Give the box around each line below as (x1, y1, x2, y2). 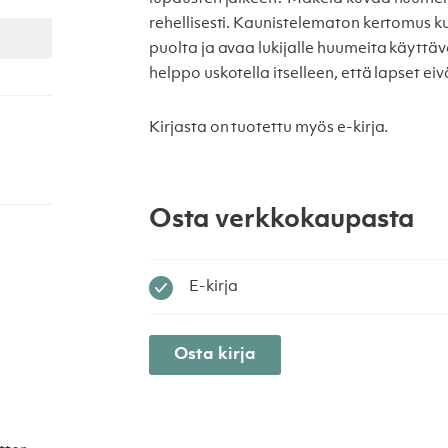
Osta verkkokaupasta (149, 205, 414, 233)
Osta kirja (174, 346, 256, 364)
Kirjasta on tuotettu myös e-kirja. (149, 119, 389, 136)
